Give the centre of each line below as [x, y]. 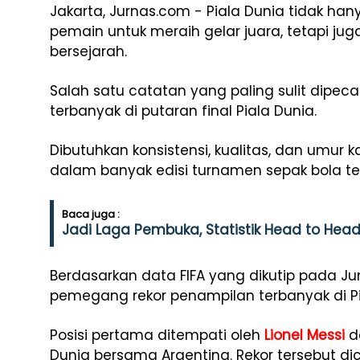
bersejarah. [88, 51]
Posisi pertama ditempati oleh [157, 335]
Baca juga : [91, 214]
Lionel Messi [305, 335]
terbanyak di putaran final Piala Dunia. [183, 111]
